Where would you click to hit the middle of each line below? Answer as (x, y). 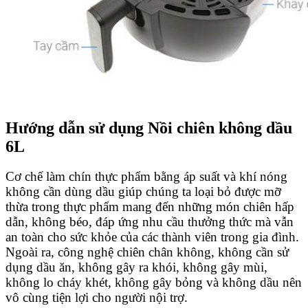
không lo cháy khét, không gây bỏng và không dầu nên (154, 283)
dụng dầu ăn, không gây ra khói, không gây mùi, (136, 267)
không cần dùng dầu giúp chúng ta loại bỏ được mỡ (143, 192)
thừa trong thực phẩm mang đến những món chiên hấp (150, 207)
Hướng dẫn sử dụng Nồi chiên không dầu (149, 128)
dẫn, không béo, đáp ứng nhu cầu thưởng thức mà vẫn (150, 222)
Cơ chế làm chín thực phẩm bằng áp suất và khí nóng (146, 177)
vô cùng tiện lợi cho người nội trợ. (97, 298)
